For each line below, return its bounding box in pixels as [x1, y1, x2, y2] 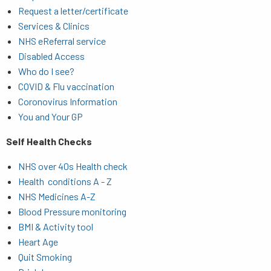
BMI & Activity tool [18, 220, 93, 232]
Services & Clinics [18, 19, 90, 31]
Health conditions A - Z [18, 175, 112, 187]
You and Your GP [18, 110, 83, 122]
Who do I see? [18, 65, 74, 77]
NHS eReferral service [18, 34, 106, 47]
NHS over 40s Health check [18, 160, 128, 172]
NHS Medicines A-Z [18, 190, 96, 202]
